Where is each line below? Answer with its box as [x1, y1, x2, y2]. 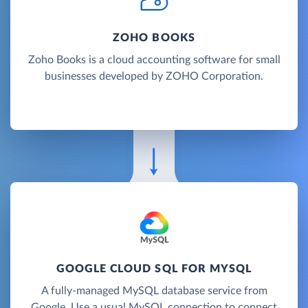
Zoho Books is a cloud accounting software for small [27, 54, 280, 65]
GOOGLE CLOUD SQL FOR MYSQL [56, 263, 252, 274]
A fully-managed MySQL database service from [41, 285, 267, 296]
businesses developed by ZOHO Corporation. [45, 70, 263, 82]
